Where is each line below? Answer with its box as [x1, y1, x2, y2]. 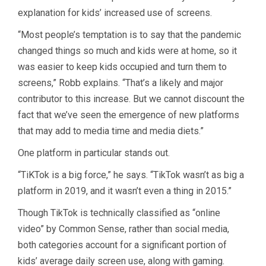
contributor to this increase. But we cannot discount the [18, 93, 245, 104]
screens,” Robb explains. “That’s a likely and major [18, 77, 223, 88]
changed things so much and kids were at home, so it [18, 45, 237, 56]
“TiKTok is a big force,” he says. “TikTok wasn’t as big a [18, 169, 244, 180]
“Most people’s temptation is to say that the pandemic [18, 28, 241, 40]
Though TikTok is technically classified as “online [18, 207, 220, 218]
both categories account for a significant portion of [18, 239, 227, 251]
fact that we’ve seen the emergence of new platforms [18, 109, 239, 121]
